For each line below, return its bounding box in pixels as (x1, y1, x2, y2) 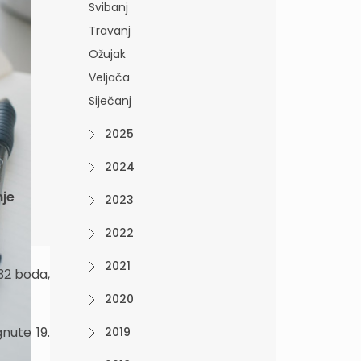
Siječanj (89, 93, 131, 109)
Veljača (89, 69, 130, 85)
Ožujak (89, 46, 126, 62)
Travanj (89, 23, 131, 39)
